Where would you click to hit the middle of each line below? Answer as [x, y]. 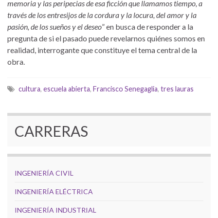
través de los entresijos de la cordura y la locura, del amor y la [102, 15]
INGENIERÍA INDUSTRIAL [55, 210]
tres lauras [177, 89]
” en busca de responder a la [147, 26]
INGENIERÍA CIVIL [44, 173]
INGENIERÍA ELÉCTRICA [54, 191]
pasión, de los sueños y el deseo [54, 26]
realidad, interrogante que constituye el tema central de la [102, 50]
